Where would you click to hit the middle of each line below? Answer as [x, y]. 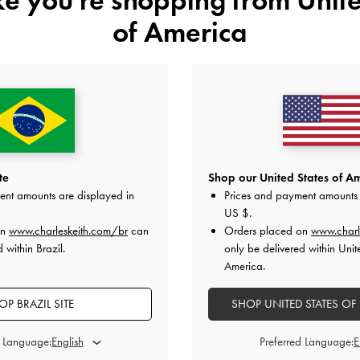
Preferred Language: [306, 342]
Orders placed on [268, 231]
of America [180, 32]
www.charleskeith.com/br [68, 231]
